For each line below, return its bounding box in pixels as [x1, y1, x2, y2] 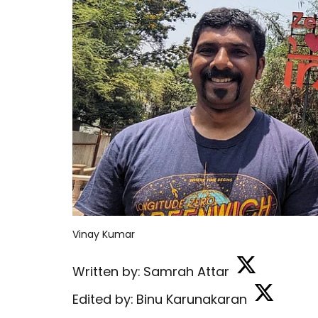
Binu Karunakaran [136, 290, 247, 308]
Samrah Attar [143, 263, 229, 280]
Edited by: [72, 290, 133, 308]
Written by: [72, 263, 141, 280]
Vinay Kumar [72, 227, 135, 241]
